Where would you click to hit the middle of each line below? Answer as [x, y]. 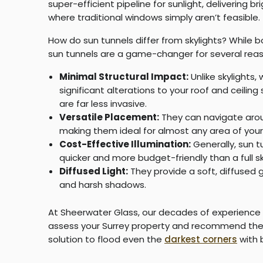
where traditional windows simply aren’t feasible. [154, 17]
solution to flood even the [106, 239]
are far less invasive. [103, 103]
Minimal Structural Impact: [124, 76]
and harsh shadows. [102, 184]
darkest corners [201, 239]
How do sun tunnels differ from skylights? [137, 40]
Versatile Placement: [109, 117]
